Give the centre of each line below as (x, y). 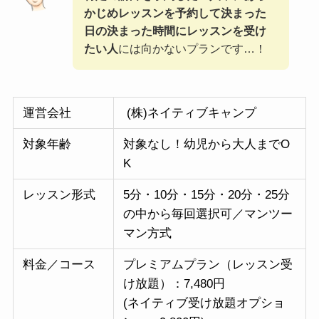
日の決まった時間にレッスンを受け (176, 31)
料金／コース (59, 264)
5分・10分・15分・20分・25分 (206, 194)
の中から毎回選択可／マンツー (208, 214)
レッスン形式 (59, 194)
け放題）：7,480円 (174, 283)
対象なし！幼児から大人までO (206, 144)
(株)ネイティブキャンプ (189, 113)
